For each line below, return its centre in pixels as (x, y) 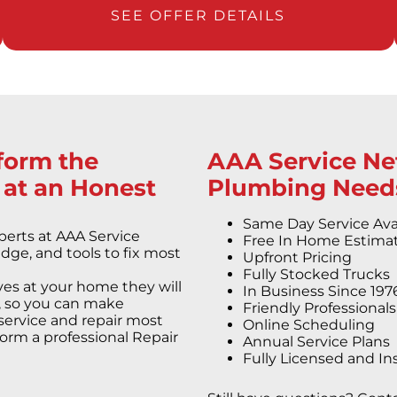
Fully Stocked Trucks (318, 275)
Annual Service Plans (318, 342)
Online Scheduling (311, 325)
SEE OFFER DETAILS (198, 16)
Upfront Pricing (299, 258)
